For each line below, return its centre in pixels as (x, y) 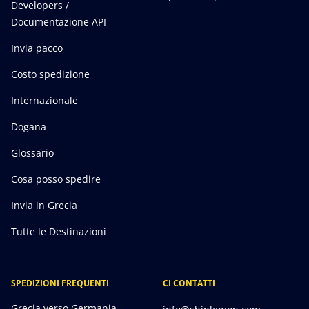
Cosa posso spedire (56, 179)
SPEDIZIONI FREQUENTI (60, 283)
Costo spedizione (50, 74)
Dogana (29, 127)
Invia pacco (37, 48)
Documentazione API (59, 22)
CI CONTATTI (189, 283)
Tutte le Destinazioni (59, 232)
